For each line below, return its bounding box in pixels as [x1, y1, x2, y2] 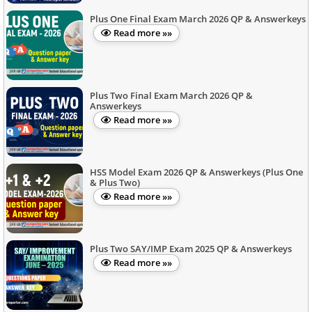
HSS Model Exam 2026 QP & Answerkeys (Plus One [90, 166, 303, 178]
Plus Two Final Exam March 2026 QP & [90, 89, 253, 102]
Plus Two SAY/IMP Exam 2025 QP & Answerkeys [90, 242, 292, 255]
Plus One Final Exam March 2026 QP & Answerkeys [90, 13, 306, 25]
